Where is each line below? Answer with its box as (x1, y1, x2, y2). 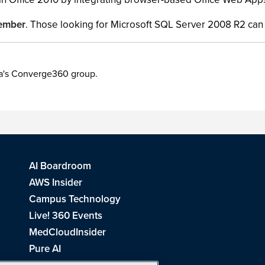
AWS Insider (29, 175, 82, 190)
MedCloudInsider (29, 225, 106, 240)
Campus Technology (29, 192, 121, 206)
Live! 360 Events (29, 208, 102, 223)
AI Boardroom (29, 159, 91, 173)
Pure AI (29, 241, 61, 256)
